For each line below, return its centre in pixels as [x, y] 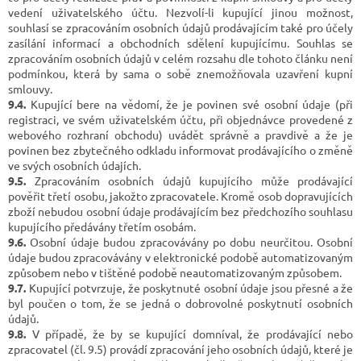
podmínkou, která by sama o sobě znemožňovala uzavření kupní [180, 73]
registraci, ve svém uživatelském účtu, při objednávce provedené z [180, 119]
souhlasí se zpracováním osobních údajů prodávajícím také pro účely [180, 27]
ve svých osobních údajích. [75, 165]
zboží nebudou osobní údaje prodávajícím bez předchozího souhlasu [180, 211]
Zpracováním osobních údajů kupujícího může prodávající [189, 180]
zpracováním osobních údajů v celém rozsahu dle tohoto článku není [180, 58]
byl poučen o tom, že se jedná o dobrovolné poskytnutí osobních [180, 303]
